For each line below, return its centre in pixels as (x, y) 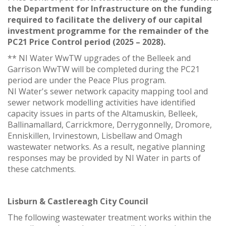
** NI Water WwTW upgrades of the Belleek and (99, 58)
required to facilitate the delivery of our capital (105, 19)
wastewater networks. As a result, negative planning (106, 147)
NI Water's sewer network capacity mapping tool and (108, 91)
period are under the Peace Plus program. (87, 80)
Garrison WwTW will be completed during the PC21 (104, 69)
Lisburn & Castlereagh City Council (78, 201)
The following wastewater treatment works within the (109, 217)
